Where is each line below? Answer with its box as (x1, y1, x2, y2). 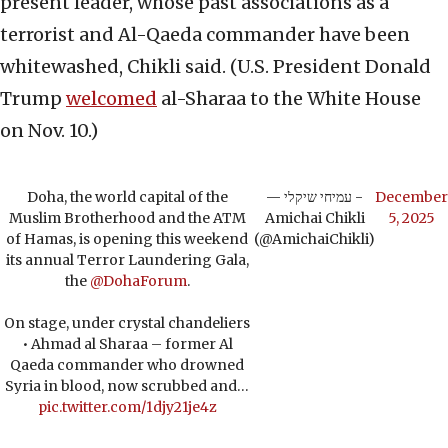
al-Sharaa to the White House (157, 87, 421, 111)
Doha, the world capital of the (26, 188, 228, 207)
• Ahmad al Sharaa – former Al (21, 335, 233, 354)
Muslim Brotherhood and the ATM (8, 209, 246, 228)
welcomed (66, 87, 157, 111)
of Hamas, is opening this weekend (6, 230, 248, 249)
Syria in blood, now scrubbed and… (5, 377, 249, 396)
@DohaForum (89, 272, 187, 291)
